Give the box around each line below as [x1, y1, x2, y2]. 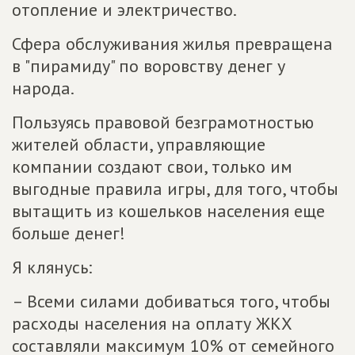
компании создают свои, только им [12, 155, 292, 178]
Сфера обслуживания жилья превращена [12, 32, 333, 55]
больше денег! [12, 222, 125, 245]
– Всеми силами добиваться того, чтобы [12, 290, 330, 313]
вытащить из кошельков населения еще [12, 200, 325, 223]
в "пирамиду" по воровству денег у [12, 55, 285, 78]
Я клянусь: [12, 256, 92, 279]
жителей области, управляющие [12, 133, 265, 156]
